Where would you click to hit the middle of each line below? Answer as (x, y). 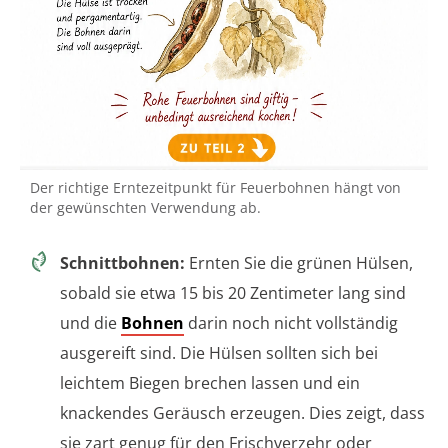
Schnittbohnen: (122, 263)
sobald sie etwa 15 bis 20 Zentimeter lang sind (233, 293)
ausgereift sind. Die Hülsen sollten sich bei (219, 353)
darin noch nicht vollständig (291, 323)
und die (90, 323)
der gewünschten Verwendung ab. (145, 208)
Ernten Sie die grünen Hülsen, (299, 263)
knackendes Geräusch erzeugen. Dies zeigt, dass (242, 413)
